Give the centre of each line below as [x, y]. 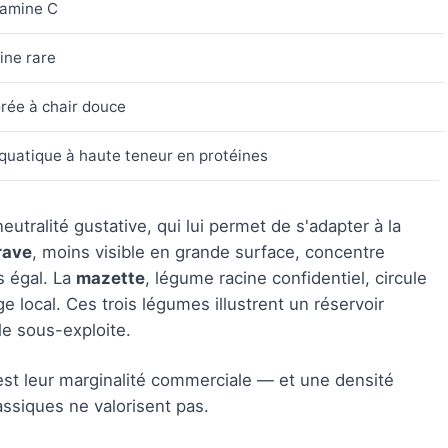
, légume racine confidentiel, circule [286, 278]
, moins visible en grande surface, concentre [208, 252]
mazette [110, 278]
